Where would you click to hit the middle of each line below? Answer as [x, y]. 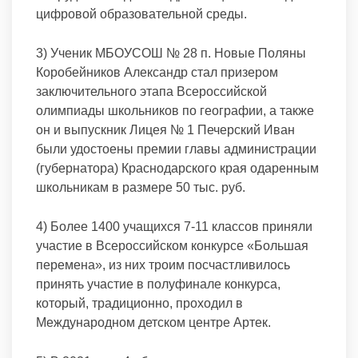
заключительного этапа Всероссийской [151, 91]
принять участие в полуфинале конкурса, [158, 284]
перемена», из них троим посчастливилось [163, 265]
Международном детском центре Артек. [153, 322]
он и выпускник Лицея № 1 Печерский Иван [165, 130]
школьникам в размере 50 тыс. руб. [141, 187]
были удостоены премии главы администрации [176, 149]
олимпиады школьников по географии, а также [175, 111]
